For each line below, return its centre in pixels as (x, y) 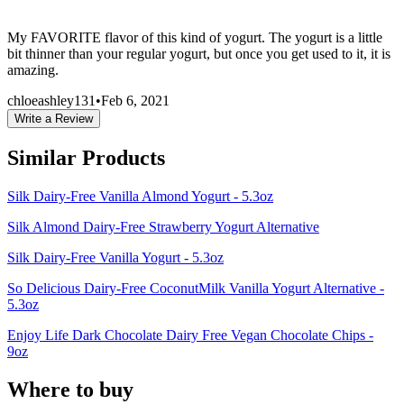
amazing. (33, 70)
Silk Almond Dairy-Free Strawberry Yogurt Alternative (163, 226)
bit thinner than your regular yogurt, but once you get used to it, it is (199, 54)
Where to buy (70, 389)
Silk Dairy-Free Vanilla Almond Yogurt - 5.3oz (140, 196)
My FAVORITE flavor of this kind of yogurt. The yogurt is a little (195, 38)
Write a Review (54, 119)
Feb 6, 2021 (135, 101)
